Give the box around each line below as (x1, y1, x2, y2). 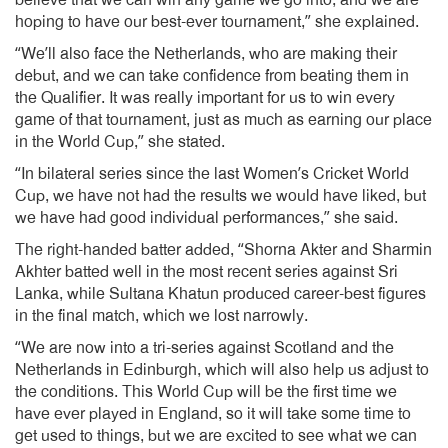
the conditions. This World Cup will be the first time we (15, 382, 397, 402)
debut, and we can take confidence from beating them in (15, 66, 409, 86)
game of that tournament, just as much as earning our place (15, 110, 432, 130)
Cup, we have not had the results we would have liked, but (15, 186, 426, 206)
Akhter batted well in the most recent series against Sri (15, 262, 398, 282)
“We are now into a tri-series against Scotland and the (15, 338, 394, 358)
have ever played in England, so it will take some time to (15, 404, 411, 424)
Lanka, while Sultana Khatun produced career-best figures (15, 284, 426, 304)
